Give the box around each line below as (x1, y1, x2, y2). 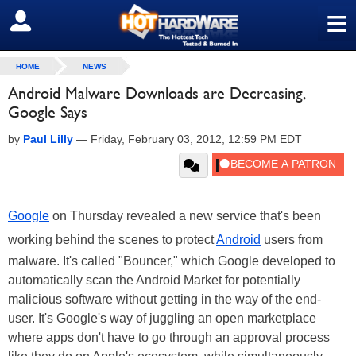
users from (261, 233, 323, 246)
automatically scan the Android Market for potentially (8, 273, 300, 287)
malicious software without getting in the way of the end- (8, 292, 321, 306)
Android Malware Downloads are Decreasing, (8, 83, 304, 103)
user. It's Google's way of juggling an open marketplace (8, 311, 316, 325)
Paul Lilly (23, 133, 73, 145)
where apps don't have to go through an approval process (8, 331, 330, 344)
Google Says (8, 103, 87, 122)
